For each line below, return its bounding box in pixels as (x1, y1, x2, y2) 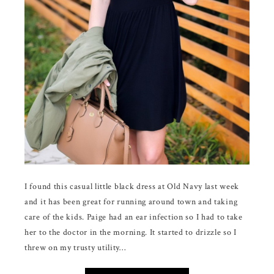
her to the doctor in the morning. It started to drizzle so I (24, 226, 237, 238)
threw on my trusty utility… (24, 242, 126, 253)
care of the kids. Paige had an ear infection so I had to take (24, 211, 243, 223)
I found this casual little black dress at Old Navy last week (24, 180, 240, 192)
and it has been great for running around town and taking (24, 196, 238, 207)
